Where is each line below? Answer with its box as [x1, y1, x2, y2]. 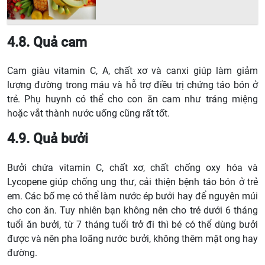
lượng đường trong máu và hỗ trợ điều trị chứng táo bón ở [7, 79, 258, 91]
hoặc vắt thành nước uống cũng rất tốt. [7, 108, 170, 119]
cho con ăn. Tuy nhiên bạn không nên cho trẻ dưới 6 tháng [7, 204, 258, 216]
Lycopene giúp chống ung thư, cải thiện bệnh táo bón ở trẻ [7, 176, 258, 188]
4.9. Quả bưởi [7, 130, 88, 147]
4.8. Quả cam [7, 33, 87, 50]
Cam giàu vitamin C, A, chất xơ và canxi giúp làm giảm [7, 65, 258, 77]
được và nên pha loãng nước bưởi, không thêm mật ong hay [7, 232, 258, 244]
